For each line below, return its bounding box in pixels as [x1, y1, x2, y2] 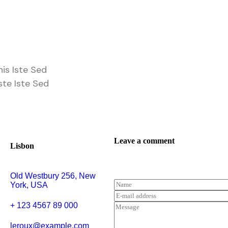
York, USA [10, 181, 48, 190]
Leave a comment [114, 136, 175, 146]
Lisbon [10, 141, 34, 150]
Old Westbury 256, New [10, 172, 96, 181]
